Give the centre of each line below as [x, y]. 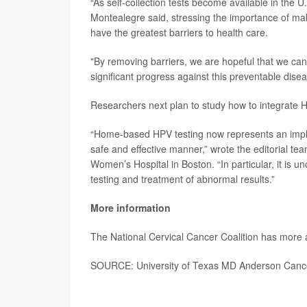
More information [131, 208]
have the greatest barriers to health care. [179, 32]
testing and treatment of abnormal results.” [183, 179]
